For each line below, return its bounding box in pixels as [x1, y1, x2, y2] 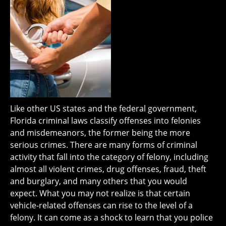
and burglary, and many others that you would [10, 176, 187, 187]
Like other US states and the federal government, [10, 103, 197, 115]
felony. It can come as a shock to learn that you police [10, 212, 213, 223]
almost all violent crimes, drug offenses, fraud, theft [10, 163, 206, 175]
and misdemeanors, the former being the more [10, 127, 190, 139]
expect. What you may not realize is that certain [10, 188, 190, 199]
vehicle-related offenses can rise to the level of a [10, 200, 193, 211]
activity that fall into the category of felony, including [10, 151, 208, 163]
